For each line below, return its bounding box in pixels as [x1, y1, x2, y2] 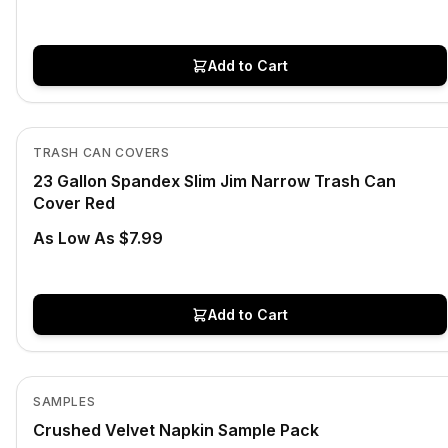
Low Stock [45, 344, 107, 359]
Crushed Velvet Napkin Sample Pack [33, 420, 319, 440]
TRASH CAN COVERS [33, 145, 170, 160]
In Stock [45, 95, 92, 110]
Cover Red [33, 193, 115, 213]
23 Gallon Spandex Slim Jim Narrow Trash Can [33, 171, 396, 191]
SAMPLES [33, 394, 96, 409]
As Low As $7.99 [33, 228, 163, 248]
